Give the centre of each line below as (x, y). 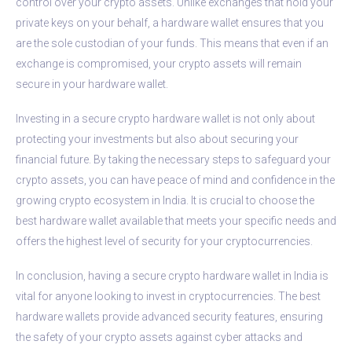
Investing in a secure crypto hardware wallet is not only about (165, 118)
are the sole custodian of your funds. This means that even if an (172, 43)
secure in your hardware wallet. (92, 84)
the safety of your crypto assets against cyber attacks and (159, 337)
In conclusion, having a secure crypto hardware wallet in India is (172, 275)
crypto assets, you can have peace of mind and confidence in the (175, 180)
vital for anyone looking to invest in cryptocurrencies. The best (168, 296)
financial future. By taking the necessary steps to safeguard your (173, 159)
